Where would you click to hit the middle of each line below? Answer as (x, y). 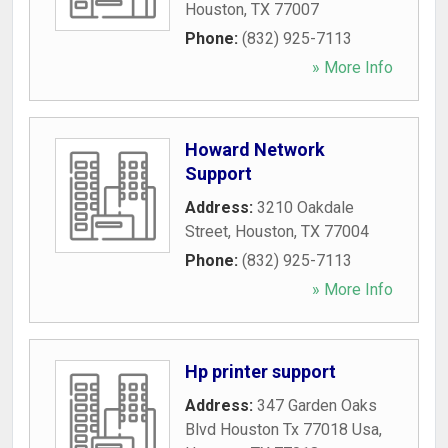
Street (206, 231)
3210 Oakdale (305, 207)
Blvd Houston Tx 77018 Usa (282, 429)
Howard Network (255, 149)
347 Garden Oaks (317, 405)
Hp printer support (260, 371)
